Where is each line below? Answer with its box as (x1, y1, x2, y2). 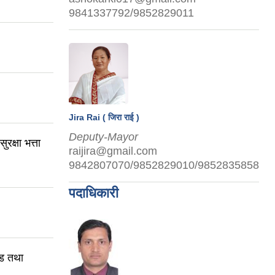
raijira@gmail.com (69, 145, 157, 158)
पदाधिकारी (69, 185, 118, 201)
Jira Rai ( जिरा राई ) (69, 112, 139, 123)
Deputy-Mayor (69, 131, 138, 144)
